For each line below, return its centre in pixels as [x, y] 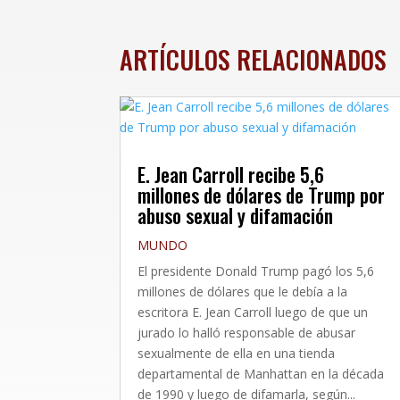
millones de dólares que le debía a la [243, 291]
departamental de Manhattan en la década [261, 373]
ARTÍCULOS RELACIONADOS [254, 59]
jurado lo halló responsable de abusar [247, 332]
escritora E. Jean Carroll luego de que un [253, 312]
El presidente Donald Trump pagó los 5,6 [256, 271]
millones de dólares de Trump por [262, 194]
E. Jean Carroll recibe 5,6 [231, 174]
